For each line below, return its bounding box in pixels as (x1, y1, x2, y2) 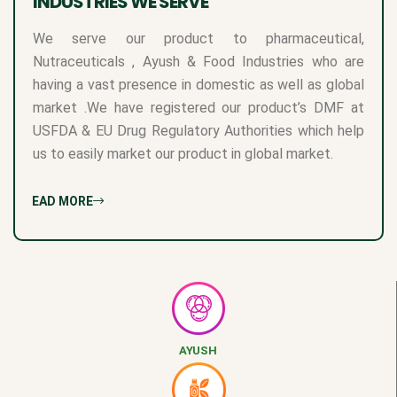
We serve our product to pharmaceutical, (33, 29, 364, 47)
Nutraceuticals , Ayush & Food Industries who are (33, 52, 364, 70)
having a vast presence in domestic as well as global (33, 75, 364, 93)
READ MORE (24, 193, 93, 208)
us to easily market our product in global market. (33, 144, 333, 162)
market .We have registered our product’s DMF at (33, 98, 364, 116)
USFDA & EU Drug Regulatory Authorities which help (33, 121, 364, 139)
